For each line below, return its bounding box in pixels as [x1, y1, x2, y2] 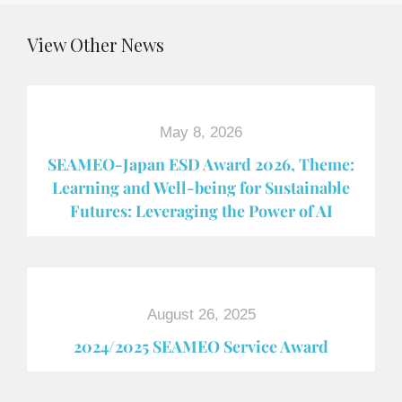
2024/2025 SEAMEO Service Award [74, 336, 328, 356]
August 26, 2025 [146, 306, 256, 323]
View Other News [27, 32, 164, 57]
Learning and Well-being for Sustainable [52, 177, 350, 197]
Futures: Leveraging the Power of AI [69, 200, 333, 221]
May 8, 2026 [160, 124, 242, 141]
